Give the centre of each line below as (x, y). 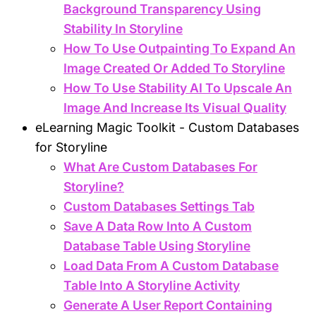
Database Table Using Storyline (157, 245)
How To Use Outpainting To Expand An (180, 48)
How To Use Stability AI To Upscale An (178, 87)
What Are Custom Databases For (160, 166)
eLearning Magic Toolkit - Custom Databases (167, 127)
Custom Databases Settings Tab (159, 206)
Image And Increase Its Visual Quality (175, 107)
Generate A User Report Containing (168, 305)
